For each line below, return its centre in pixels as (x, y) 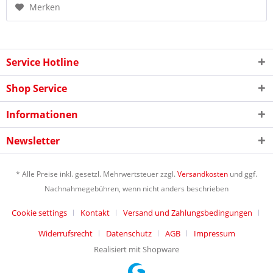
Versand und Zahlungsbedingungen (188, 213)
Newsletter (33, 140)
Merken (45, 7)
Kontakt (95, 213)
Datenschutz (129, 234)
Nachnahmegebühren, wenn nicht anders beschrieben (136, 189)
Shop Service (37, 88)
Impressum (214, 234)
